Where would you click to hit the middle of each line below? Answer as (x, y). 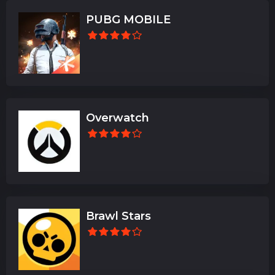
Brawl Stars (118, 216)
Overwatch (118, 118)
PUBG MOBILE (128, 19)
